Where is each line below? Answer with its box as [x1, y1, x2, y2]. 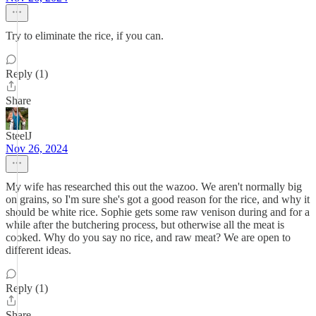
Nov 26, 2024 [6, 142, 68, 154]
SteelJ [6, 130, 32, 142]
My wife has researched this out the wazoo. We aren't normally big [6, 181, 302, 193]
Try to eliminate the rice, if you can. [6, 30, 164, 42]
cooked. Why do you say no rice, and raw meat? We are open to [6, 231, 291, 243]
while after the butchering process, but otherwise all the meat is [6, 219, 284, 231]
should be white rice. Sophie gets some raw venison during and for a [6, 206, 310, 218]
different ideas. [6, 244, 71, 256]
